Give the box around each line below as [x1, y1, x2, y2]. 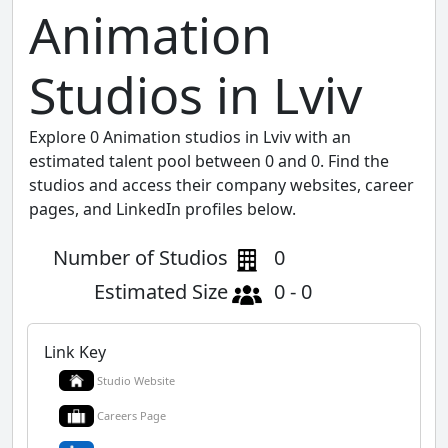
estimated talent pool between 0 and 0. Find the [29, 149, 389, 172]
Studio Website [97, 372, 175, 388]
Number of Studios [53, 243, 228, 271]
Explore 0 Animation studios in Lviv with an [29, 125, 351, 148]
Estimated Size [94, 277, 228, 305]
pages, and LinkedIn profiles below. [29, 197, 296, 220]
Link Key [44, 340, 106, 363]
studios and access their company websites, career [29, 173, 414, 196]
